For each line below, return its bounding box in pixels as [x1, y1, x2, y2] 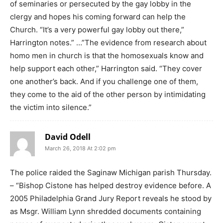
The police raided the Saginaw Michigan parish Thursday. [10, 167, 212, 177]
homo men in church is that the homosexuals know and [10, 50, 204, 60]
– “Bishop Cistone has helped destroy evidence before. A [10, 180, 211, 190]
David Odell [45, 131, 91, 142]
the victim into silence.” [10, 102, 92, 112]
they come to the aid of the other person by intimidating [10, 89, 206, 99]
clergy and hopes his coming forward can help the [10, 11, 186, 21]
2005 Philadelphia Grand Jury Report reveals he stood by [10, 193, 212, 203]
